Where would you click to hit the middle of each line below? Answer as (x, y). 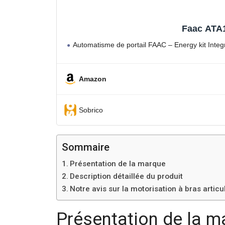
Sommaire (86, 147)
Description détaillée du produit (127, 176)
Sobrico (91, 110)
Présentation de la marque (118, 164)
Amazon (93, 79)
